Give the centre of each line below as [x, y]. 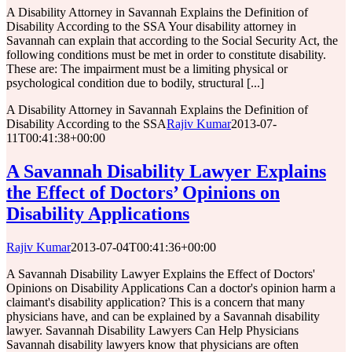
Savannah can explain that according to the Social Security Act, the [172, 40]
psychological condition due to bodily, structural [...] [135, 82]
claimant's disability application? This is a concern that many [156, 302]
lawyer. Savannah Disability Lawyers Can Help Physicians [152, 330]
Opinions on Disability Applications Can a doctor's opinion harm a [171, 288]
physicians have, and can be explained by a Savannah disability [163, 316]
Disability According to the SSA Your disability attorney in [151, 26]
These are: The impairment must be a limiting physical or [147, 68]
